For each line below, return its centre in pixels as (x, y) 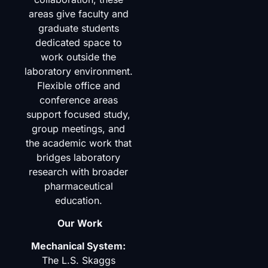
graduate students (78, 28)
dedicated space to (78, 42)
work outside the (79, 57)
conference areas (78, 100)
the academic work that (78, 143)
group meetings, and (79, 128)
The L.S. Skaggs (78, 261)
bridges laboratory (79, 157)
